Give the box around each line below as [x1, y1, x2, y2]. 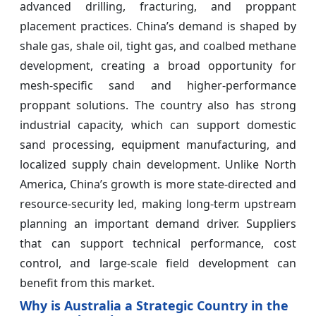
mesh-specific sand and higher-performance [20, 77, 296, 93]
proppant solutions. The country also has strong [20, 97, 296, 113]
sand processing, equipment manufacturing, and [20, 136, 296, 152]
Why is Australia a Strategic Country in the [20, 296, 288, 314]
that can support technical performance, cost [20, 235, 296, 251]
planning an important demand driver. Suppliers [20, 215, 296, 231]
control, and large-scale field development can [20, 255, 296, 271]
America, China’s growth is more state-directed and [20, 176, 296, 192]
